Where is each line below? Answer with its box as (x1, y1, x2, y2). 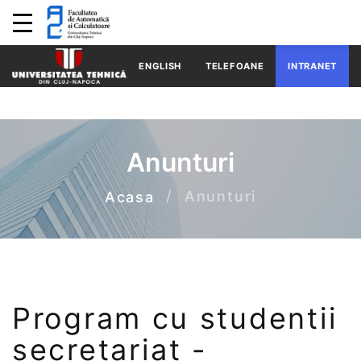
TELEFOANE (205, 60, 264, 72)
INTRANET (288, 60, 337, 72)
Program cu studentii (12, 300, 339, 336)
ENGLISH (139, 60, 182, 72)
